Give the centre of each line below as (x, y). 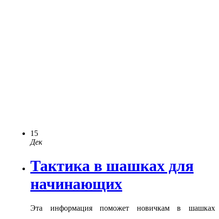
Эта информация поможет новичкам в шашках (123, 208)
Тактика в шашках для (112, 166)
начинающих (76, 184)
